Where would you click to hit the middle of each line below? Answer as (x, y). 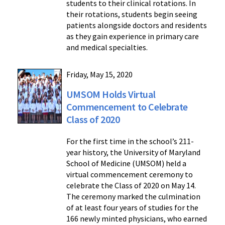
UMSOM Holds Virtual (111, 94)
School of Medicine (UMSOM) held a (126, 163)
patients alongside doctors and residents (136, 25)
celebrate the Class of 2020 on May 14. (131, 186)
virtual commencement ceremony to (129, 175)
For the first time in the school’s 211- (130, 141)
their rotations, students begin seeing (132, 14)
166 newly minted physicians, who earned (136, 219)
